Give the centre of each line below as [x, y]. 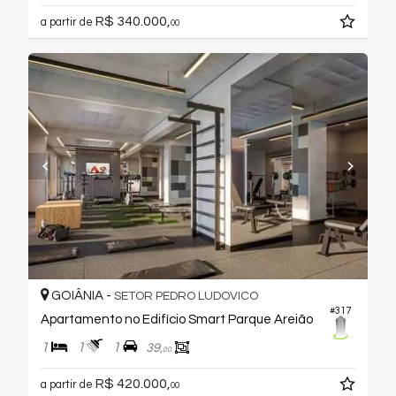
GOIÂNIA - [81, 296]
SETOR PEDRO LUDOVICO [186, 297]
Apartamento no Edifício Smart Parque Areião [177, 320]
